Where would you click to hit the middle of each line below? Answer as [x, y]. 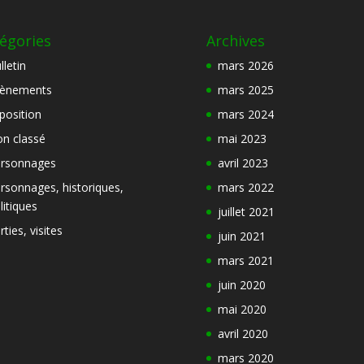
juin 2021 [241, 236]
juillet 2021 [246, 212]
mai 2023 [242, 139]
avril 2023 [243, 163]
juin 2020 [241, 285]
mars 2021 [245, 261]
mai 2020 [242, 310]
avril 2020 [243, 334]
